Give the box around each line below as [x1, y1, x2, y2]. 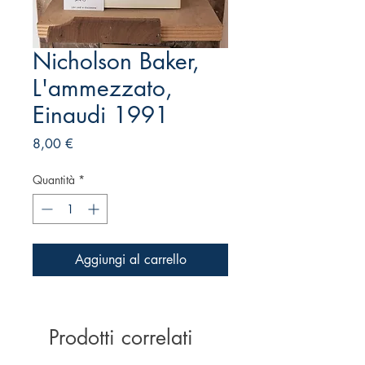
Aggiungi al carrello [74, 251, 187, 269]
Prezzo [73, 134, 110, 152]
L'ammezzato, [33, 73, 173, 103]
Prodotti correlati [49, 324, 193, 351]
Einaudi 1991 [33, 100, 169, 130]
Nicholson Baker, [33, 46, 200, 77]
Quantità [33, 172, 75, 188]
